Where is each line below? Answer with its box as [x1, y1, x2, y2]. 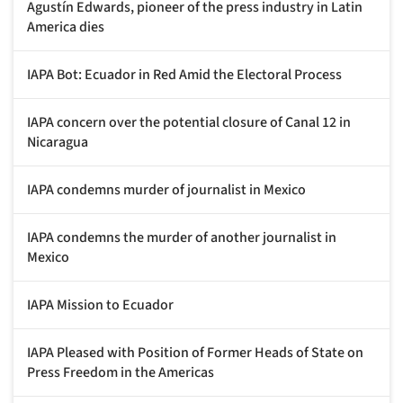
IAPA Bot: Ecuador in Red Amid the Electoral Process [27, 64, 342, 85]
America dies [27, 16, 104, 37]
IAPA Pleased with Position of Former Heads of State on [27, 342, 363, 363]
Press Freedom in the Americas [27, 362, 214, 382]
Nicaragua [27, 131, 88, 152]
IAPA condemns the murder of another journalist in [27, 227, 336, 247]
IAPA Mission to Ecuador [27, 294, 174, 315]
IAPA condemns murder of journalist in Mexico [27, 179, 306, 200]
